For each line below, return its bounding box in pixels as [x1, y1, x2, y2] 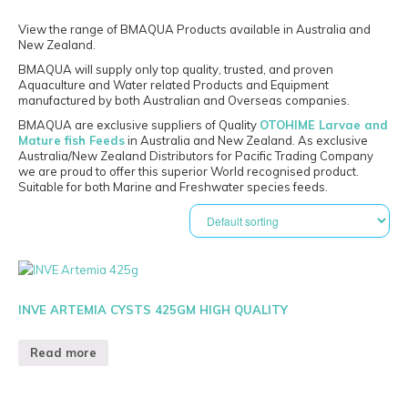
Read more [30, 345, 97, 361]
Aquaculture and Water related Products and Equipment [18, 77, 329, 93]
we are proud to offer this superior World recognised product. [18, 164, 359, 179]
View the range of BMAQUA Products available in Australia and [18, 22, 371, 37]
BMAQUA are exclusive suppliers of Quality [18, 117, 260, 133]
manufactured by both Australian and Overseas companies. [18, 93, 350, 108]
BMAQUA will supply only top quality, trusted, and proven [18, 62, 333, 77]
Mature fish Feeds [18, 133, 125, 148]
